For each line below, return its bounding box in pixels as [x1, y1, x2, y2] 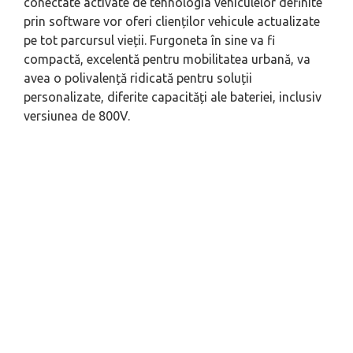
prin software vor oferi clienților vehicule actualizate [24, 14, 320, 29]
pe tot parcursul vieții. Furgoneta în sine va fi [24, 33, 275, 48]
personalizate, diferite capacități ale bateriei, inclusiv [24, 90, 321, 105]
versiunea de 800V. [24, 109, 130, 124]
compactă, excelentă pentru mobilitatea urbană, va [24, 52, 310, 67]
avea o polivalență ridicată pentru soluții [24, 71, 252, 86]
